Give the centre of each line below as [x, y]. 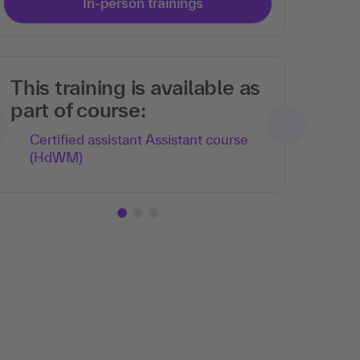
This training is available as [136, 87]
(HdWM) [56, 157]
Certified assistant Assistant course [139, 139]
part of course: [78, 110]
